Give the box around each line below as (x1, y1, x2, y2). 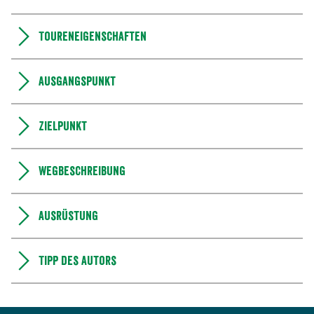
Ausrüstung (38, 210, 98, 223)
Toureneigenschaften (38, 30, 146, 43)
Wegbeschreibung (38, 165, 125, 178)
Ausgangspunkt (38, 75, 116, 88)
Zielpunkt (38, 120, 87, 133)
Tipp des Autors (38, 254, 116, 268)
